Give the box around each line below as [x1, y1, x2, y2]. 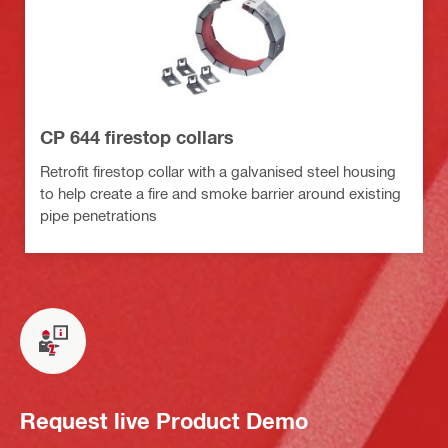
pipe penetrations [40, 205, 157, 224]
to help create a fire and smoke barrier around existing [40, 183, 401, 202]
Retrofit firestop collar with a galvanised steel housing [40, 161, 396, 180]
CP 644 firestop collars [40, 125, 234, 148]
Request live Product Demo [20, 408, 308, 435]
